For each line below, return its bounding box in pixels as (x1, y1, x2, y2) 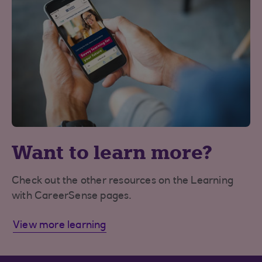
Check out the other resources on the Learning (12, 175, 234, 187)
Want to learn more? (12, 140, 213, 165)
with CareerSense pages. (12, 191, 135, 202)
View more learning (13, 220, 106, 231)
